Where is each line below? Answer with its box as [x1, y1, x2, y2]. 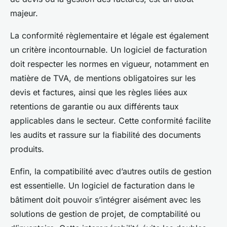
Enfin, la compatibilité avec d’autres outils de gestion [10, 166, 211, 177]
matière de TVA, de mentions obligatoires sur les [10, 73, 196, 84]
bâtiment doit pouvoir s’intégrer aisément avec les [10, 195, 201, 205]
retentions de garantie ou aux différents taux [10, 101, 179, 112]
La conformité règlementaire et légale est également [10, 30, 209, 41]
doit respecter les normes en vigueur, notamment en [10, 59, 209, 69]
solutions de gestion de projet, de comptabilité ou [10, 209, 200, 219]
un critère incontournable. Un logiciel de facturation [10, 45, 207, 55]
